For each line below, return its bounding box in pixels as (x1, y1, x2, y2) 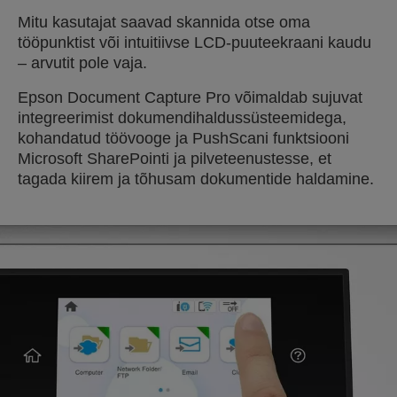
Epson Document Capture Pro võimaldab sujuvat (18, 89, 362, 106)
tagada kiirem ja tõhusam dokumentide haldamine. (18, 170, 374, 188)
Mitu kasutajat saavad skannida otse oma (18, 13, 310, 31)
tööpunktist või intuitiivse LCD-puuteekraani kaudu (18, 34, 371, 51)
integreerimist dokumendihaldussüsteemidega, (18, 109, 346, 127)
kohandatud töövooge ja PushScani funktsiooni (18, 129, 349, 147)
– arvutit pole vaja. (18, 54, 147, 72)
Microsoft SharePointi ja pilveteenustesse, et (18, 150, 331, 167)
